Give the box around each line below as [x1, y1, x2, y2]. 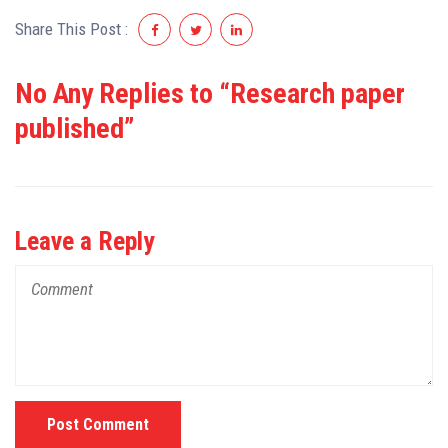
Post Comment [47, 414, 149, 434]
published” [15, 111, 134, 145]
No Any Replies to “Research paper [15, 76, 405, 110]
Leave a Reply [15, 225, 155, 256]
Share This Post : [15, 19, 128, 40]
